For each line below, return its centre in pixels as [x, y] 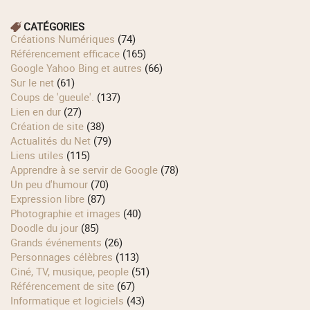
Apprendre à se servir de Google [88, 170]
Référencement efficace [69, 54]
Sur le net [36, 83]
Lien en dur [39, 112]
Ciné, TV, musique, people [73, 272]
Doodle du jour [48, 228]
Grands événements [60, 243]
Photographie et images [69, 213]
